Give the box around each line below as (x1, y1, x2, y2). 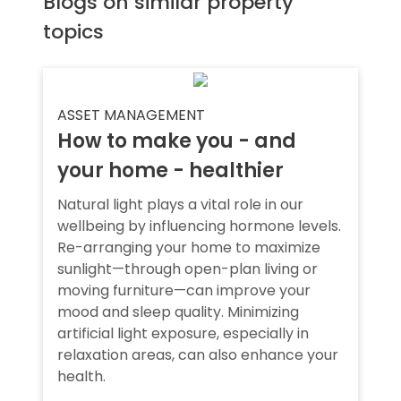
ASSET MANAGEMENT (57, 105, 205, 125)
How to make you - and (57, 127, 296, 155)
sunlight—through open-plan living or (57, 259, 318, 279)
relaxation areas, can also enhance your (57, 345, 338, 365)
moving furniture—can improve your (57, 280, 311, 301)
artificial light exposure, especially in (57, 323, 309, 344)
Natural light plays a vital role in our (57, 194, 303, 215)
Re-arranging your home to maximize (57, 237, 320, 258)
